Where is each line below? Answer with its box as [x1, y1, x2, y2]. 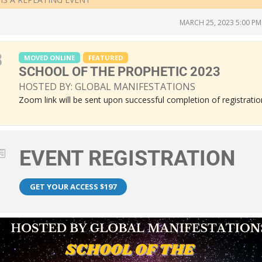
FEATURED [88, 53, 123, 63]
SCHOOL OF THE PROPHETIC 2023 [19, 64, 220, 80]
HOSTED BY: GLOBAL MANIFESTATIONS [19, 80, 195, 94]
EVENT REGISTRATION [19, 146, 235, 171]
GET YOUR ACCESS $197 [30, 181, 116, 192]
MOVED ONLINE [24, 53, 75, 63]
